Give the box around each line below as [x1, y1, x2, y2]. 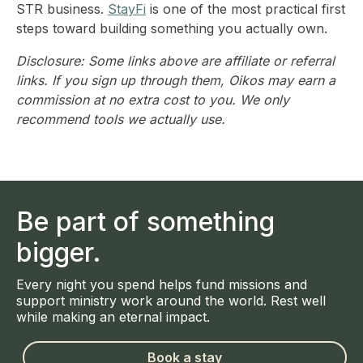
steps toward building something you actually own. [16, 20, 327, 36]
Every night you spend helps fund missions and [16, 276, 307, 293]
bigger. [16, 237, 101, 268]
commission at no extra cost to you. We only [16, 92, 289, 108]
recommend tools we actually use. [16, 111, 225, 127]
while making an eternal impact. [16, 309, 210, 325]
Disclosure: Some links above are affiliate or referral [16, 53, 335, 69]
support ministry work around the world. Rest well [16, 293, 326, 309]
